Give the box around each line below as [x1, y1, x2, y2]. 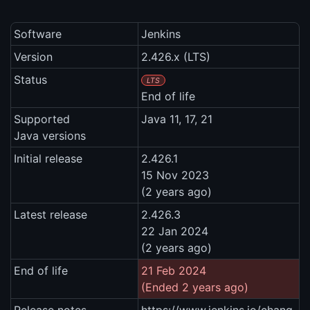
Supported [14, 112, 70, 127]
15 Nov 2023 [141, 168, 209, 183]
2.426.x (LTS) [141, 50, 210, 64]
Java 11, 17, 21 [141, 112, 212, 127]
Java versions [14, 129, 86, 143]
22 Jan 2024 [141, 224, 208, 239]
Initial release [14, 152, 82, 166]
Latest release [14, 208, 87, 222]
